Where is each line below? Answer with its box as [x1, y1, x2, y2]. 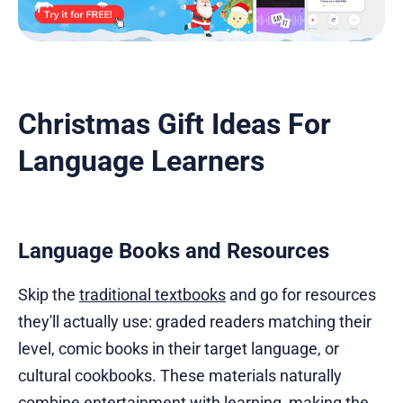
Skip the [18, 285, 79, 304]
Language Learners [18, 144, 264, 178]
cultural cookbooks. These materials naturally [18, 366, 342, 385]
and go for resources [226, 285, 376, 304]
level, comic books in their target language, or [18, 339, 339, 358]
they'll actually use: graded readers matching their [18, 312, 372, 331]
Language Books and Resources [18, 238, 329, 264]
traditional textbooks [79, 285, 226, 304]
